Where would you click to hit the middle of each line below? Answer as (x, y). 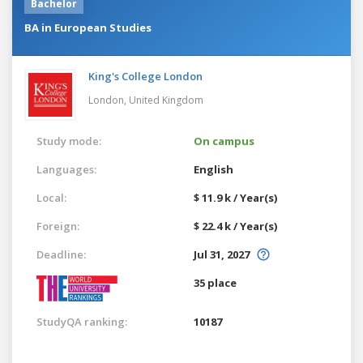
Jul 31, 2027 (222, 254)
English (214, 169)
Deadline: (61, 254)
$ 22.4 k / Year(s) (235, 226)
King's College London (145, 76)
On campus (224, 141)
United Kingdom (166, 100)
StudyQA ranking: (82, 321)
